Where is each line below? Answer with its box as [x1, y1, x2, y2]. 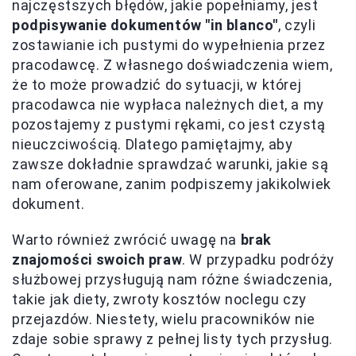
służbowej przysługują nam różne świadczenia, [12, 271, 332, 288]
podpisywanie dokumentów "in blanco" [12, 17, 278, 33]
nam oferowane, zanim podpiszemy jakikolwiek [12, 176, 331, 192]
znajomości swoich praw [12, 251, 183, 268]
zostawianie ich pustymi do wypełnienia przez [12, 37, 326, 53]
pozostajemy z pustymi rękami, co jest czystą [12, 116, 326, 133]
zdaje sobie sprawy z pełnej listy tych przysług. [12, 331, 333, 347]
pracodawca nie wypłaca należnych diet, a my [12, 96, 324, 113]
